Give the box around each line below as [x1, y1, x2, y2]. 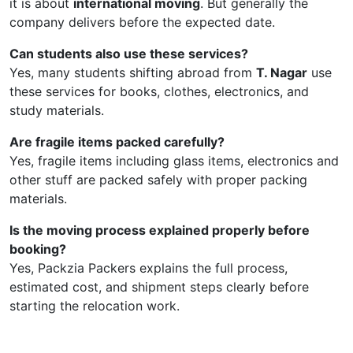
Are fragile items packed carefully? [9, 133, 225, 150]
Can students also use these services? [9, 45, 248, 61]
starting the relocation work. [9, 297, 180, 314]
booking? [9, 240, 66, 257]
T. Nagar [256, 64, 307, 80]
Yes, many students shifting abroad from [9, 64, 256, 80]
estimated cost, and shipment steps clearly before [9, 278, 309, 295]
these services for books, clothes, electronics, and [9, 83, 309, 99]
